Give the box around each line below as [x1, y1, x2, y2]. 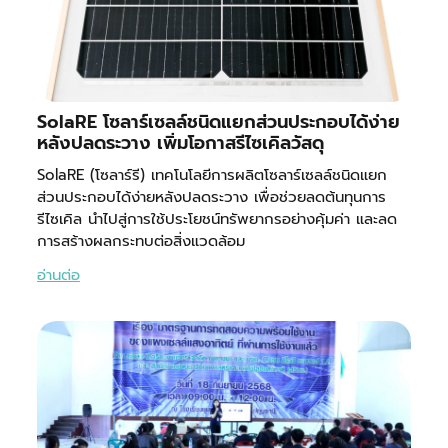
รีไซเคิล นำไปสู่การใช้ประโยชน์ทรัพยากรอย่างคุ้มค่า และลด [36, 207, 397, 230]
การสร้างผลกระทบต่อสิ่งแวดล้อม [36, 229, 245, 252]
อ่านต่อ [36, 263, 80, 286]
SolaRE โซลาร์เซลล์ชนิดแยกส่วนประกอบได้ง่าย [36, 107, 400, 136]
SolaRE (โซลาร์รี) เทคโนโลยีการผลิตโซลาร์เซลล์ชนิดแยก [36, 163, 387, 186]
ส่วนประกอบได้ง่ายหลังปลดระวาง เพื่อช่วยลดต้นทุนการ [36, 185, 386, 208]
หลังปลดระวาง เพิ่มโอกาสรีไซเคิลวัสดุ [36, 128, 324, 157]
